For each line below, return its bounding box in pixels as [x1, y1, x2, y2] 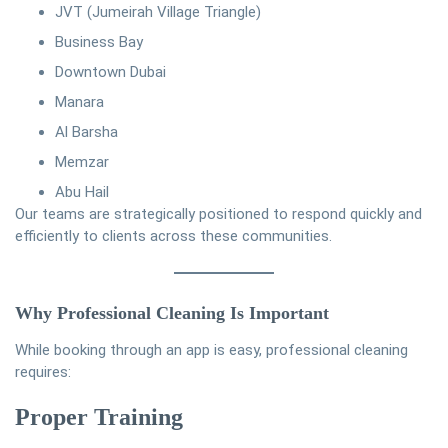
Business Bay [55, 33, 143, 52]
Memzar [55, 153, 109, 172]
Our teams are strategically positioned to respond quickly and [15, 205, 422, 224]
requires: [15, 362, 71, 381]
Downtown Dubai [55, 63, 166, 82]
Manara [55, 93, 104, 112]
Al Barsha [55, 123, 118, 142]
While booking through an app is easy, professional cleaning [15, 340, 408, 359]
